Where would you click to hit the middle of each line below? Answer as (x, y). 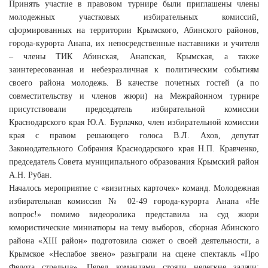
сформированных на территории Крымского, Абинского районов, (134, 30)
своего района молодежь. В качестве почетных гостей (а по (134, 83)
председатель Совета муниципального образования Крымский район (134, 162)
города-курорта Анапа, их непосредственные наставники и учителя (134, 43)
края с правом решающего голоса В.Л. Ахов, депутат (134, 135)
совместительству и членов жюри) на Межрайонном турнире (134, 96)
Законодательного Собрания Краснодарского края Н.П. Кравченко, (134, 149)
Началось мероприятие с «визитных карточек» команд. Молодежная (134, 188)
